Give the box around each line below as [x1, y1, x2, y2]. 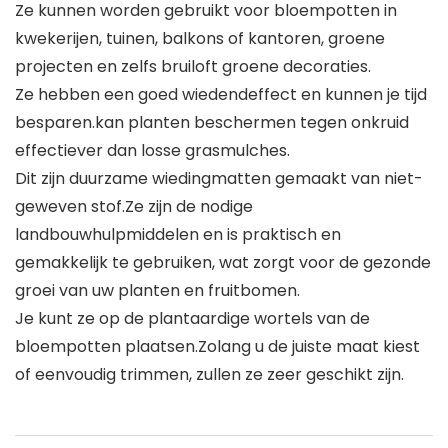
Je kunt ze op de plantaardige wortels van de [15, 307, 370, 331]
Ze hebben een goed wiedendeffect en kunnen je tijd [15, 83, 427, 107]
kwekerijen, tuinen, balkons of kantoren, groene [15, 27, 385, 51]
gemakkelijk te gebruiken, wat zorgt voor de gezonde [15, 251, 431, 275]
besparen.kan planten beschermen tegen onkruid [15, 111, 409, 135]
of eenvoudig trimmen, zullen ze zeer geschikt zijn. [15, 363, 404, 387]
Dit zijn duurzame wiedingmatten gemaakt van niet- [15, 167, 423, 191]
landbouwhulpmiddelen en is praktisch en [15, 223, 341, 247]
